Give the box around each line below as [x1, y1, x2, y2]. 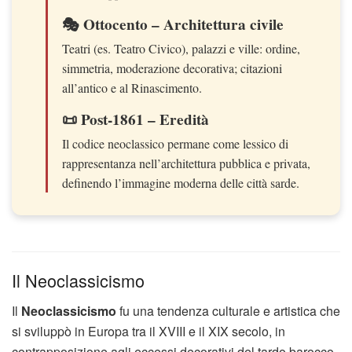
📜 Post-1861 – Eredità [62, 108, 209, 130]
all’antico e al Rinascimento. [62, 79, 202, 96]
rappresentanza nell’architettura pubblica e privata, [62, 154, 310, 171]
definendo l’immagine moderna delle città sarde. [62, 174, 299, 191]
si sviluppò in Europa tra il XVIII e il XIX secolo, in [12, 322, 285, 341]
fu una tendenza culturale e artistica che [116, 302, 340, 321]
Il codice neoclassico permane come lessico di [62, 134, 288, 152]
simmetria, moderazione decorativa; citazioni [62, 59, 282, 76]
